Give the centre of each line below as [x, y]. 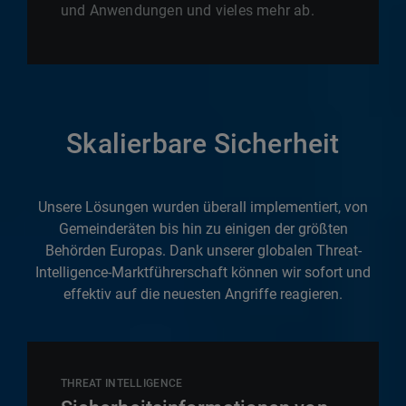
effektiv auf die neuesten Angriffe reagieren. [203, 294]
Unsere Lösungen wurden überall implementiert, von [203, 207]
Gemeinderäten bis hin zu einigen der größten [203, 228]
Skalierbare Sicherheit [203, 143]
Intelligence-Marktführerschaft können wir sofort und [203, 272]
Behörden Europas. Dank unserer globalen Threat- [203, 250]
